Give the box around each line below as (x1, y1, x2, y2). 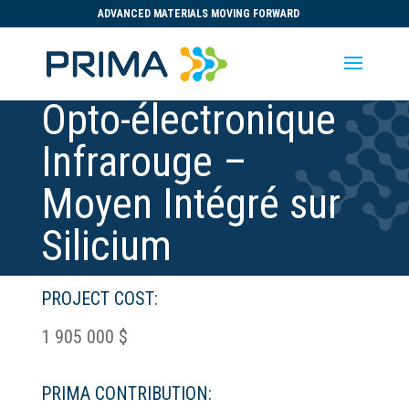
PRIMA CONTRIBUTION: (40, 383, 212, 404)
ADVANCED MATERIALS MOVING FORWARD (97, 7, 299, 20)
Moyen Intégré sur (40, 179, 341, 228)
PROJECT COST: (40, 288, 158, 309)
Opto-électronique (40, 95, 336, 144)
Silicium (40, 221, 172, 270)
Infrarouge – (40, 137, 247, 186)
